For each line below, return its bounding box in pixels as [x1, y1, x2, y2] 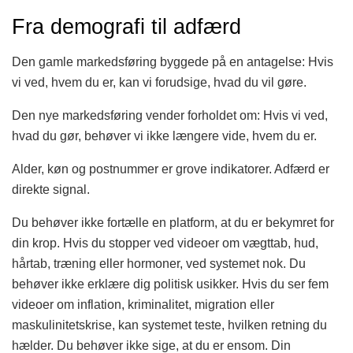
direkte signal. [12, 182, 90, 196]
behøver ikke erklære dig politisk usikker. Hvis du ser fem [12, 277, 329, 291]
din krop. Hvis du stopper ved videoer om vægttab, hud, [12, 236, 318, 250]
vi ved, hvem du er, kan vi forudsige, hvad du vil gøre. [12, 75, 307, 89]
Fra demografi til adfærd [12, 14, 241, 39]
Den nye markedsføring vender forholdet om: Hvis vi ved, [12, 108, 328, 122]
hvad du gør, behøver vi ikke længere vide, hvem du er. [12, 128, 317, 143]
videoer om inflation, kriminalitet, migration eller [12, 297, 274, 311]
